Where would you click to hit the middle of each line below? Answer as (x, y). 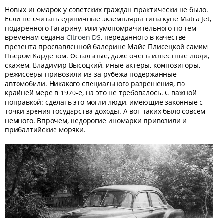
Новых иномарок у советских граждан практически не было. (107, 9)
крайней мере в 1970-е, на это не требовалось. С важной (101, 92)
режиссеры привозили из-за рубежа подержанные (91, 74)
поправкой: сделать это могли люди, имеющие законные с (104, 102)
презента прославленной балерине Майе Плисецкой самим (106, 46)
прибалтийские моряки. (45, 129)
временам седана (36, 37)
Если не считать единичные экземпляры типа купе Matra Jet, (108, 18)
